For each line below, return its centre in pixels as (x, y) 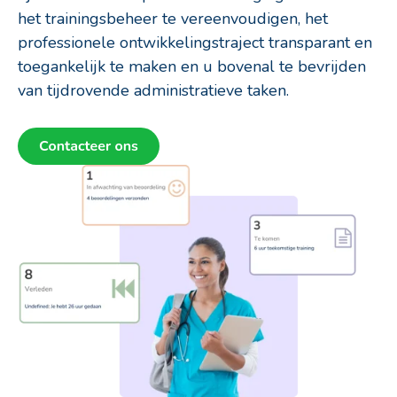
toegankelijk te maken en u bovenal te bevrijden (192, 66)
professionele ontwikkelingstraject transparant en (195, 42)
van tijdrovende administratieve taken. (153, 90)
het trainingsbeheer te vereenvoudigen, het (173, 18)
